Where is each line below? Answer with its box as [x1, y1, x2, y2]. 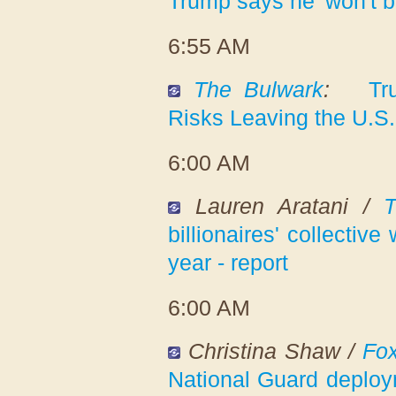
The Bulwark [193, 76, 324, 102]
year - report [168, 249, 288, 275]
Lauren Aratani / [194, 193, 385, 218]
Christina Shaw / [188, 338, 363, 363]
